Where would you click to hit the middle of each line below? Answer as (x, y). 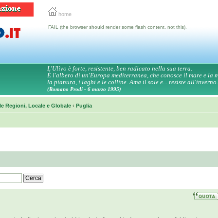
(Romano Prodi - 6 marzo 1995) (84, 89)
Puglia (84, 106)
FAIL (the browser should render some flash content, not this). (118, 27)
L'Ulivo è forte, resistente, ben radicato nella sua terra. (120, 68)
